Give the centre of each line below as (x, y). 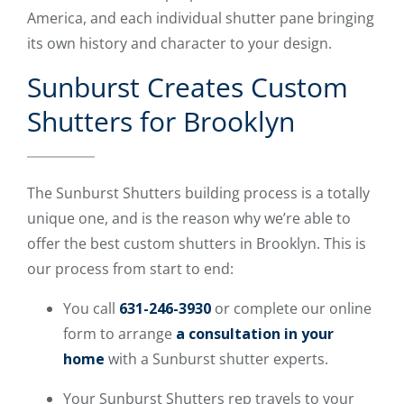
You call (91, 308)
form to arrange (119, 333)
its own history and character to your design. (179, 43)
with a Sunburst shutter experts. (216, 358)
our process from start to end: (130, 268)
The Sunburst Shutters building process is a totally (198, 193)
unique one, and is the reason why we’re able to (189, 218)
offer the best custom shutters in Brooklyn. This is (197, 243)
